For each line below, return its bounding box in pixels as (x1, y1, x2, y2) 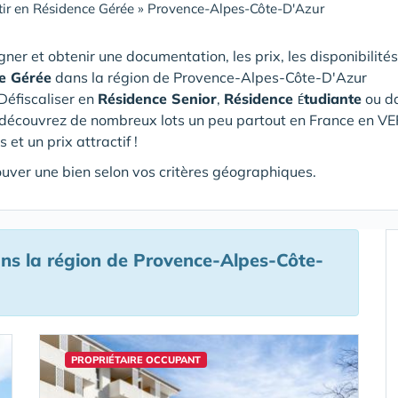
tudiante (304, 90, 362, 107)
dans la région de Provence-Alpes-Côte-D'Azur (55, 68, 367, 86)
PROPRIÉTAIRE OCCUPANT (71, 354, 201, 366)
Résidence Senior (98, 90, 217, 107)
